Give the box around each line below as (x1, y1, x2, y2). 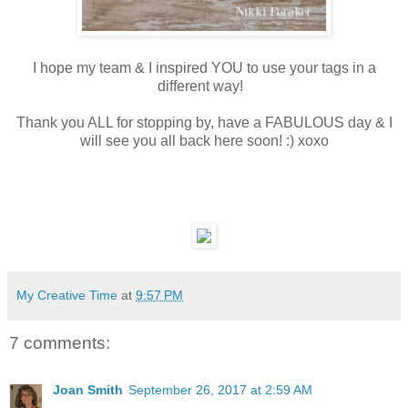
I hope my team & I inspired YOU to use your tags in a (32, 59, 376, 76)
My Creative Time (16, 287, 117, 302)
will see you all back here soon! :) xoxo (79, 132, 329, 148)
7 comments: (9, 332, 110, 352)
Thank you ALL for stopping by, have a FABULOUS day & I (15, 114, 393, 130)
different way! (158, 77, 250, 94)
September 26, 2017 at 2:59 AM (128, 382, 312, 398)
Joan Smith (53, 382, 123, 398)
